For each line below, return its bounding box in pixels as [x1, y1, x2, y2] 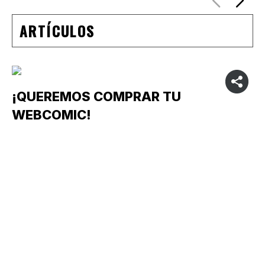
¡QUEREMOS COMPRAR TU [12, 88, 181, 104]
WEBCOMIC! [12, 106, 91, 122]
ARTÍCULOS [20, 20, 95, 41]
